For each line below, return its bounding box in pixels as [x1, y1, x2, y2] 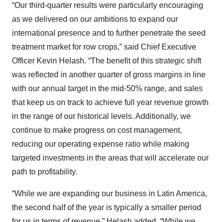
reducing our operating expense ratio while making [12, 140, 189, 149]
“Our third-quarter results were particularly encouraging [12, 1, 203, 10]
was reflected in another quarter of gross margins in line [12, 70, 206, 79]
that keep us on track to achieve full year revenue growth [12, 98, 209, 107]
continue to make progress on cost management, [12, 126, 182, 135]
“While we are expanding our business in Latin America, [12, 189, 207, 198]
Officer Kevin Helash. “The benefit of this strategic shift [12, 56, 201, 65]
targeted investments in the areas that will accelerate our [12, 154, 209, 163]
